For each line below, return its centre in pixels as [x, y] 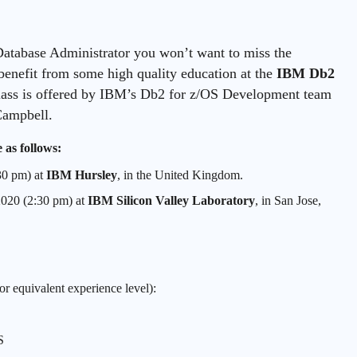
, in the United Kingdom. [180, 175]
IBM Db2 [306, 73]
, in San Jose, [288, 200]
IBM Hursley [82, 175]
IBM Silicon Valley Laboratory [172, 200]
